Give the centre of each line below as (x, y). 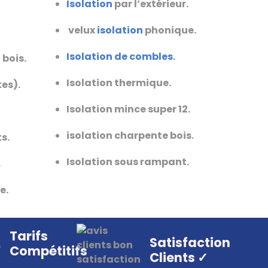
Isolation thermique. (119, 83)
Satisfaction (190, 243)
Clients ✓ (179, 258)
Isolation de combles (120, 56)
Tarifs (29, 236)
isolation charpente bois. (130, 135)
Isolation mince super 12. (128, 109)
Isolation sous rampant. (128, 162)
